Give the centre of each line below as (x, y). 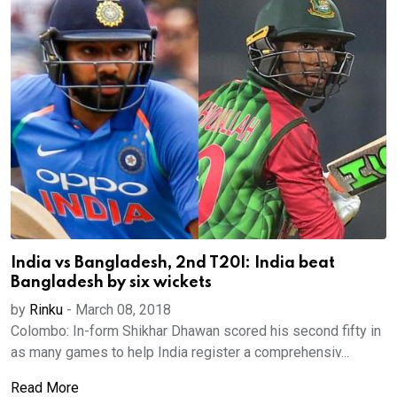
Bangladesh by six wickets (111, 283)
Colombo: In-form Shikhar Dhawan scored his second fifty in (196, 331)
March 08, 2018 (123, 310)
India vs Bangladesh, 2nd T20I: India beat (173, 263)
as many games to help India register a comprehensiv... (180, 352)
